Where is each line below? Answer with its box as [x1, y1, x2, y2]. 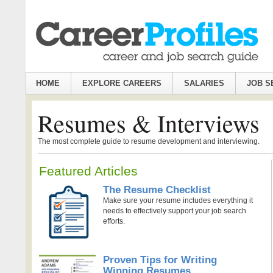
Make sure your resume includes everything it [102, 196, 253, 205]
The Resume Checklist [102, 183, 211, 196]
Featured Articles [39, 163, 138, 178]
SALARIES [184, 78, 224, 88]
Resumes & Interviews [38, 106, 260, 139]
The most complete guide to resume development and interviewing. [38, 136, 260, 146]
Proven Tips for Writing [102, 254, 217, 266]
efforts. [102, 216, 125, 225]
